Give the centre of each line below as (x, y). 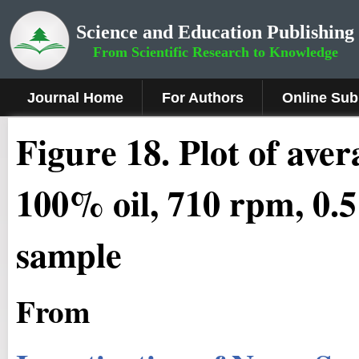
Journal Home (75, 98)
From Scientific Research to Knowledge (215, 52)
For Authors (203, 98)
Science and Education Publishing (215, 32)
